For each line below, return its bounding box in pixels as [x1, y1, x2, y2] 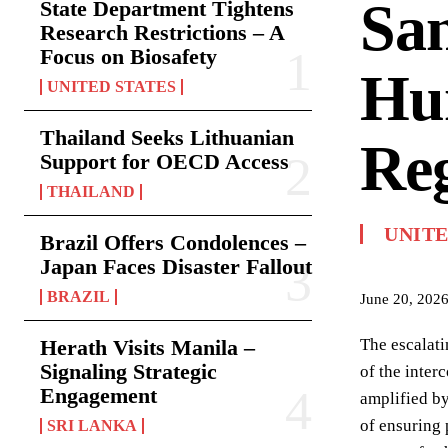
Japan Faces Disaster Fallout [40, 254, 312, 279]
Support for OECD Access [40, 149, 289, 174]
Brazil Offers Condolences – [40, 230, 306, 255]
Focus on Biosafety [40, 44, 217, 69]
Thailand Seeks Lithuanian [40, 125, 294, 150]
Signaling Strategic [40, 359, 217, 384]
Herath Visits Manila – [40, 335, 255, 360]
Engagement [40, 383, 157, 408]
